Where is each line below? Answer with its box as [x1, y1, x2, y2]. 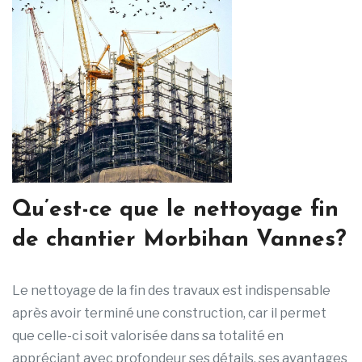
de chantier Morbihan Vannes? [12, 229, 347, 252]
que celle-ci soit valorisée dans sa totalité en [12, 328, 284, 344]
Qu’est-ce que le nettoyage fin [12, 199, 339, 222]
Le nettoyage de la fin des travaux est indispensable [12, 283, 330, 299]
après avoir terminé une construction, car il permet [12, 305, 326, 322]
